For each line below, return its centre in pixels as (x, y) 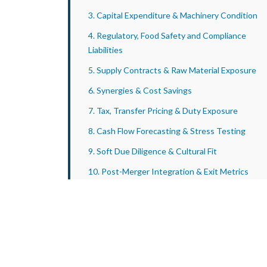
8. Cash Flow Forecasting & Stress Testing (167, 131)
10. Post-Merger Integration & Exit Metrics (168, 171)
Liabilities (105, 50)
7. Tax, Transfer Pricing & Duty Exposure (163, 111)
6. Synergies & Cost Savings (140, 90)
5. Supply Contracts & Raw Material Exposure (172, 70)
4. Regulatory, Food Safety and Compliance (167, 35)
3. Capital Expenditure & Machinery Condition (173, 15)
